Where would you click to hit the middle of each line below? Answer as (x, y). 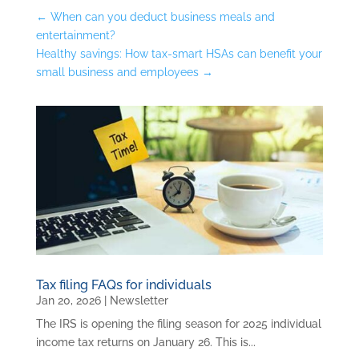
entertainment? (75, 35)
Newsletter (139, 301)
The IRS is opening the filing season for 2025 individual (178, 324)
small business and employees (117, 72)
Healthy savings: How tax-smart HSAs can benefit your (179, 53)
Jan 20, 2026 (68, 301)
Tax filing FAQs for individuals (123, 285)
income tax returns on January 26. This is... (145, 343)
